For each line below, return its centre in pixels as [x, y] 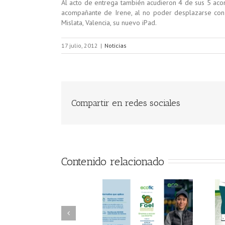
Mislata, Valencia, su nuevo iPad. [109, 23]
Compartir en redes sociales [126, 103]
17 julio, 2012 [80, 45]
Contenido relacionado [113, 161]
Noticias [116, 45]
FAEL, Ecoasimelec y [170, 213]
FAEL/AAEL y [58, 213]
